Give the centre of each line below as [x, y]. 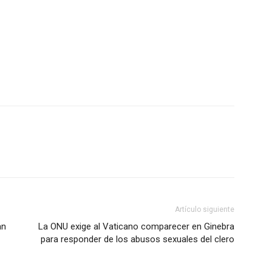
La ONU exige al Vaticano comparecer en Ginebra [136, 226]
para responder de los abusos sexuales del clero [138, 239]
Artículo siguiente [205, 209]
